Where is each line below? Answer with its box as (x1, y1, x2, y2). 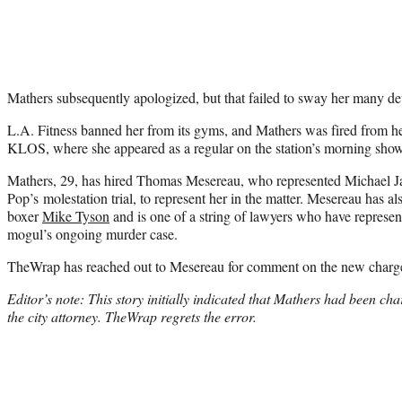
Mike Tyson (42, 205, 109, 225)
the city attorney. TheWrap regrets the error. (7, 306, 257, 326)
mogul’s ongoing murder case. (7, 223, 178, 243)
